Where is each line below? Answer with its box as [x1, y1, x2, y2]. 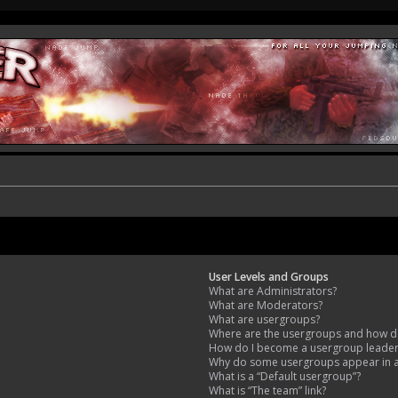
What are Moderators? [209, 297, 323, 313]
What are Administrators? [209, 283, 338, 298]
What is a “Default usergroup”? [209, 368, 362, 384]
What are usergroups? [209, 311, 321, 327]
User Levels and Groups [209, 268, 330, 284]
